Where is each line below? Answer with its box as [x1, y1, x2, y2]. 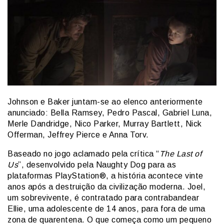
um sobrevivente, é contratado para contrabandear [7, 193, 199, 202]
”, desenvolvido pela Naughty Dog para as [18, 160, 176, 169]
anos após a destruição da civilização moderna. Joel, [7, 182, 205, 191]
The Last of [159, 149, 201, 158]
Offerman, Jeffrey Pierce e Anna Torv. [7, 130, 149, 139]
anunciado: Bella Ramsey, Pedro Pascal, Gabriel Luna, [7, 108, 212, 117]
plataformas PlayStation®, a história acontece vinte [7, 171, 203, 180]
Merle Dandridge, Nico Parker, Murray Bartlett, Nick [7, 119, 202, 128]
